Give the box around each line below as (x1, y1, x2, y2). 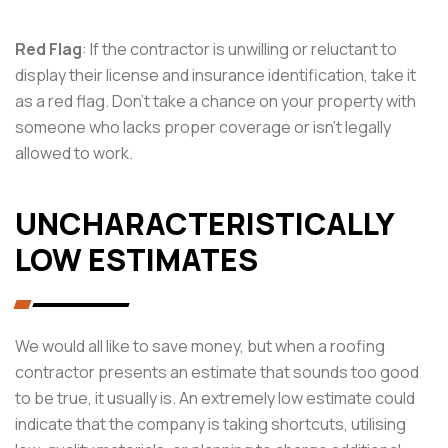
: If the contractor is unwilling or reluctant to (82, 37, 397, 60)
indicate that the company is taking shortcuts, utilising (15, 412, 406, 435)
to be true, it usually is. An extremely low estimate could (15, 386, 415, 409)
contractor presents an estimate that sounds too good (15, 360, 419, 383)
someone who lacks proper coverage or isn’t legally (15, 115, 391, 138)
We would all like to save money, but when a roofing (15, 334, 385, 357)
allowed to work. (15, 141, 133, 164)
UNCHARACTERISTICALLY (15, 202, 394, 244)
